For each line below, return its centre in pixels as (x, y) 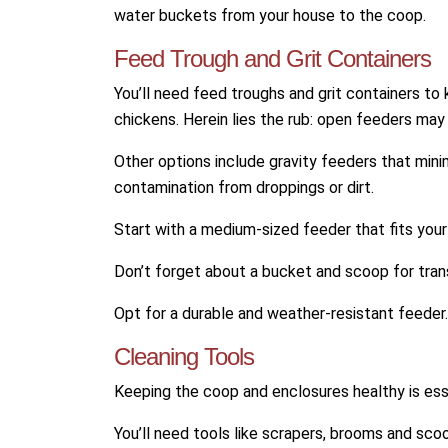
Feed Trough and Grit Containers (272, 58)
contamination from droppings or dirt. (244, 187)
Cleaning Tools (184, 356)
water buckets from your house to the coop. (270, 15)
